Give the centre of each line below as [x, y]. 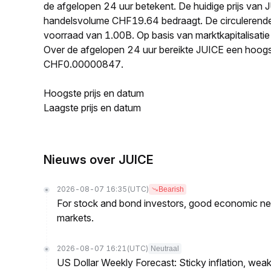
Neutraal [165, 249]
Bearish [171, 189]
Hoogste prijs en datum [94, 93]
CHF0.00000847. [83, 64]
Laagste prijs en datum [92, 108]
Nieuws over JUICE [99, 160]
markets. [75, 218]
